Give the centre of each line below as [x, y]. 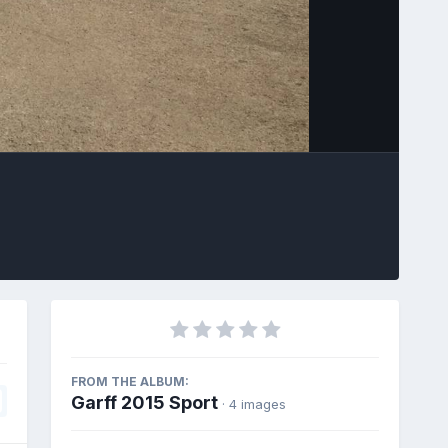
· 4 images [253, 403]
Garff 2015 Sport [144, 402]
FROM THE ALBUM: [129, 381]
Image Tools [315, 115]
